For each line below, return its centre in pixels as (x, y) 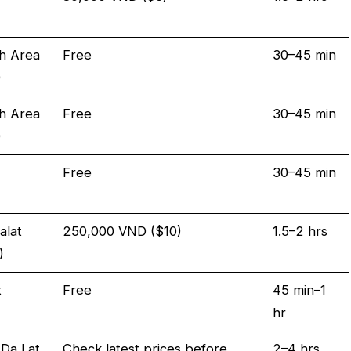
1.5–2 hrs (300, 231)
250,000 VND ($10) (123, 231)
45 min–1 (300, 289)
